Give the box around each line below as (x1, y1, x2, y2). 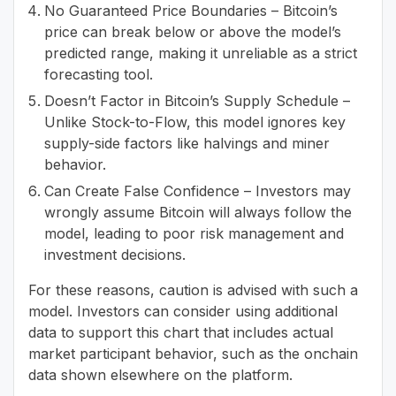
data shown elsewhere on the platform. (28, 366, 293, 385)
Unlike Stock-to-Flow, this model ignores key (44, 113, 346, 132)
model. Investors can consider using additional (28, 302, 338, 321)
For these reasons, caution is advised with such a (28, 281, 358, 300)
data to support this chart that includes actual (28, 324, 333, 342)
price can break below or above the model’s (44, 22, 341, 41)
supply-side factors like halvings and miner (44, 134, 330, 153)
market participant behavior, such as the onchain (28, 345, 358, 363)
